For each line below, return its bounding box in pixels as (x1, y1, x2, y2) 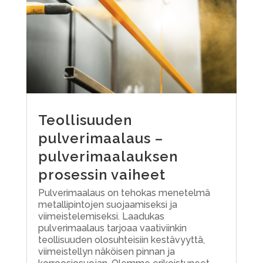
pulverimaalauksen (38, 147, 178, 165)
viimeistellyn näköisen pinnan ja (38, 245, 175, 257)
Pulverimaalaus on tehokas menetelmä (38, 187, 210, 198)
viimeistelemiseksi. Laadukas (38, 210, 164, 222)
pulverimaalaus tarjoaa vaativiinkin (38, 222, 187, 234)
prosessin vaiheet (38, 166, 166, 183)
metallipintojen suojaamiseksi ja (38, 198, 177, 210)
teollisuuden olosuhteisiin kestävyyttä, (38, 234, 205, 245)
